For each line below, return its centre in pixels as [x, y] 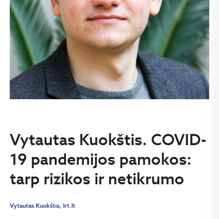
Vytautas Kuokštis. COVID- [108, 139]
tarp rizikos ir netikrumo [97, 178]
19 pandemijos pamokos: [101, 159]
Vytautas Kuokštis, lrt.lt [43, 205]
